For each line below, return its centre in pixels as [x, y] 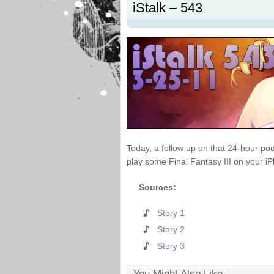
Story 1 [171, 213]
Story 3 [171, 246]
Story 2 [171, 229]
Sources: [157, 187]
